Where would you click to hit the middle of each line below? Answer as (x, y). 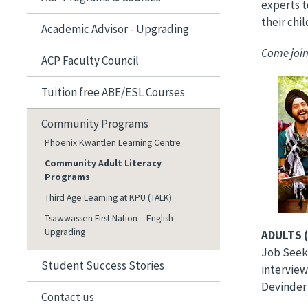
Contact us (68, 297)
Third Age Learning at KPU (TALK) (108, 197)
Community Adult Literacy (103, 163)
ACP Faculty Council (90, 60)
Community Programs (95, 123)
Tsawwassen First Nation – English (109, 218)
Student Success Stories (103, 265)
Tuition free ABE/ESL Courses (113, 92)
